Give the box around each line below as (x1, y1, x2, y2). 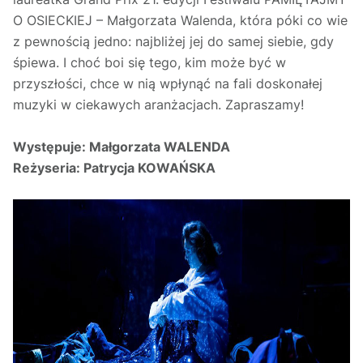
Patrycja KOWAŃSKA (83, 160, 216, 177)
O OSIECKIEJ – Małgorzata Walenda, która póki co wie (13, 12, 348, 29)
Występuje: (13, 139, 89, 156)
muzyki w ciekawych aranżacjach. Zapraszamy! (13, 96, 304, 113)
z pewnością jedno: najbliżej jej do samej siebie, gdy (13, 33, 334, 50)
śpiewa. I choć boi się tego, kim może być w (13, 54, 286, 71)
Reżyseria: (13, 160, 83, 177)
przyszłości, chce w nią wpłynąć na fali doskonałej (13, 75, 322, 92)
